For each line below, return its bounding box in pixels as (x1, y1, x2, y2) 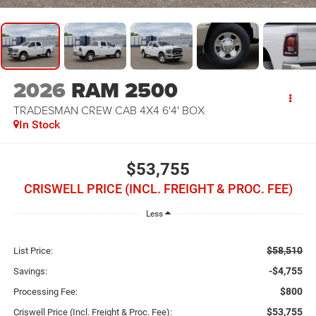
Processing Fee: (13, 286, 78, 298)
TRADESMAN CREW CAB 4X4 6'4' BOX (13, 102, 205, 119)
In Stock (18, 118, 60, 132)
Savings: (13, 266, 47, 277)
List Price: (13, 245, 53, 257)
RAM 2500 (71, 75, 178, 107)
